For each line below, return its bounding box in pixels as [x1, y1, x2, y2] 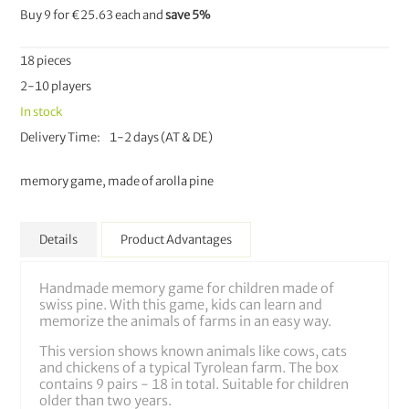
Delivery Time [20, 130, 98, 145]
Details [39, 232, 79, 247]
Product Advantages [121, 232, 233, 247]
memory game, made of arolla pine [20, 173, 215, 189]
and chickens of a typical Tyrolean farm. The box [39, 360, 340, 376]
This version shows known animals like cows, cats [39, 343, 348, 360]
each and [115, 7, 166, 23]
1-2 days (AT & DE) [110, 130, 214, 145]
